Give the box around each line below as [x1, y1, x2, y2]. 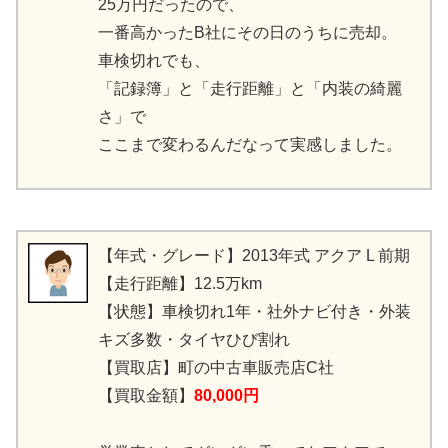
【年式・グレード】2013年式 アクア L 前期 [98, 247, 410, 265]
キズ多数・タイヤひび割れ [98, 331, 290, 349]
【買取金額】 [98, 387, 194, 405]
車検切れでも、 [98, 52, 210, 70]
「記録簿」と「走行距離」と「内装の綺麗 [98, 80, 402, 98]
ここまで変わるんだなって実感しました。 [98, 136, 402, 154]
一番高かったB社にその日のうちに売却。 [98, 24, 397, 42]
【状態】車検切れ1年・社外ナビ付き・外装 [98, 303, 411, 321]
